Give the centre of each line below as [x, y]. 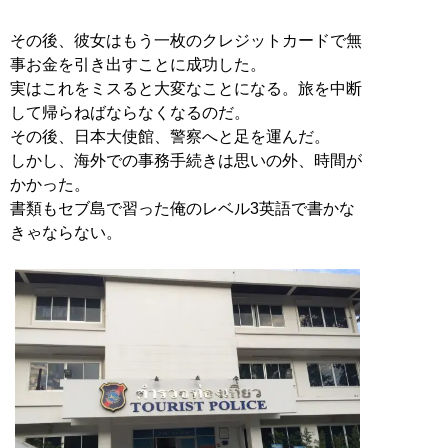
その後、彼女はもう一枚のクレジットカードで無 [186, 40]
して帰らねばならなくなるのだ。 [130, 112]
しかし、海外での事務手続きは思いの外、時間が [186, 160]
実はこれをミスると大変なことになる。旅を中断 [186, 88]
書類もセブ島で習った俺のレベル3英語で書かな [182, 208]
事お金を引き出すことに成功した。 [138, 64]
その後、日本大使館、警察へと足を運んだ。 [170, 136]
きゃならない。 [66, 232]
